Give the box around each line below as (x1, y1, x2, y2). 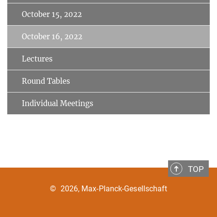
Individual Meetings (22, 98, 93, 108)
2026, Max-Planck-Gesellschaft (60, 184, 168, 193)
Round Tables (22, 76, 70, 86)
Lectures (22, 54, 53, 63)
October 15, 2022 (22, 9, 82, 19)
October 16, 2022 (22, 31, 82, 41)
